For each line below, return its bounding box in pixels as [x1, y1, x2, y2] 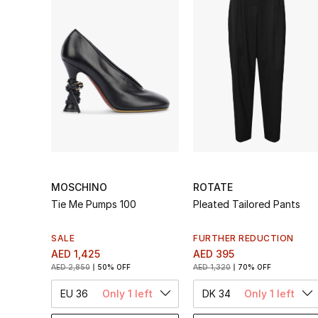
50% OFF [97, 262, 131, 271]
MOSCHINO [51, 180, 107, 193]
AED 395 [193, 247, 234, 260]
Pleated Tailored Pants [193, 197, 300, 210]
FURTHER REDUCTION [193, 232, 294, 243]
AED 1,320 [193, 262, 231, 271]
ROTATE [193, 180, 233, 193]
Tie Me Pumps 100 [51, 197, 136, 210]
